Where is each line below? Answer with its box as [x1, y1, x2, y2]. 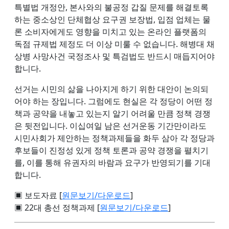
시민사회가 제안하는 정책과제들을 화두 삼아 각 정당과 [14, 132, 215, 144]
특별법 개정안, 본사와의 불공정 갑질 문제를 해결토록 [14, 1, 209, 13]
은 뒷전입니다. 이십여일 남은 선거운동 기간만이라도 [14, 120, 207, 131]
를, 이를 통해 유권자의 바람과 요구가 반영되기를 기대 [14, 156, 211, 168]
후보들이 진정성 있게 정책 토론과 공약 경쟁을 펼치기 [14, 144, 209, 156]
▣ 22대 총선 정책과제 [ [14, 201, 100, 213]
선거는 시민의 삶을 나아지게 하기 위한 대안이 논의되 [14, 83, 209, 95]
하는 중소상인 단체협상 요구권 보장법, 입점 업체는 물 [14, 13, 211, 25]
